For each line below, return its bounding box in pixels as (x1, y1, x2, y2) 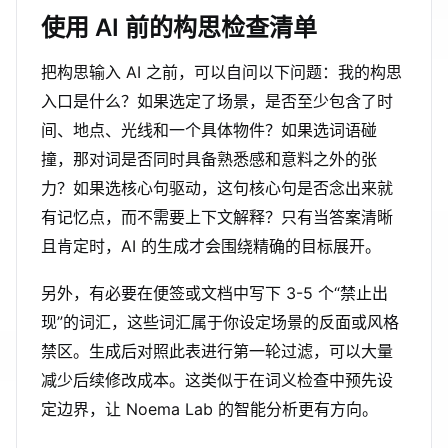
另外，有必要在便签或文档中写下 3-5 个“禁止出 (41, 283, 388, 303)
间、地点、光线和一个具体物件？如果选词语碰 (41, 120, 377, 140)
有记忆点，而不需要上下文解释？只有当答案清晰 (41, 207, 393, 227)
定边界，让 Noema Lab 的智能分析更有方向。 (41, 399, 378, 419)
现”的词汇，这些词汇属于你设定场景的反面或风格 (41, 312, 399, 332)
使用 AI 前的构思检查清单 (41, 13, 317, 42)
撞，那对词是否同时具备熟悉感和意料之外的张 (41, 149, 377, 169)
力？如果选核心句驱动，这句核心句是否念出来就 (41, 178, 393, 198)
